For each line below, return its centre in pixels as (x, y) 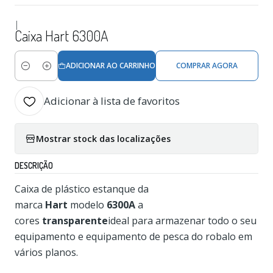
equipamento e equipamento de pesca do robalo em (133, 236)
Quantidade (38, 73)
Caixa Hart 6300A (62, 36)
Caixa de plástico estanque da (82, 189)
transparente (75, 221)
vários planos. (46, 252)
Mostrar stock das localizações (103, 138)
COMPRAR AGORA (207, 66)
